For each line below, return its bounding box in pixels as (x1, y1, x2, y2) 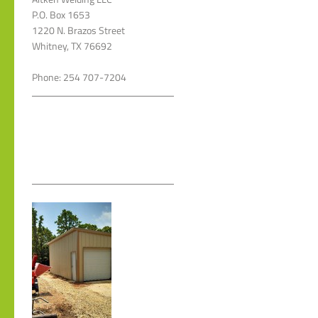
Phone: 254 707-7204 (32, 70, 126, 86)
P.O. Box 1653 (32, 7, 90, 23)
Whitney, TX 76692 (32, 38, 112, 55)
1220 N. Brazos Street (32, 23, 125, 39)
